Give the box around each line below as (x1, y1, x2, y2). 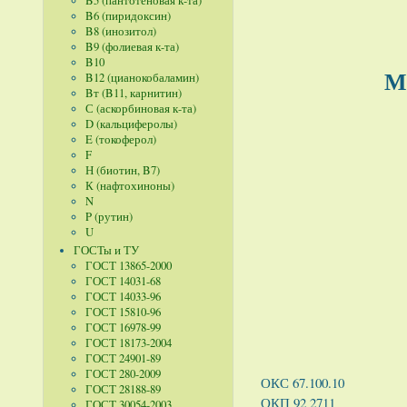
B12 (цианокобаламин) (84, 69, 199, 85)
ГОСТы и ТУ (73, 242, 139, 258)
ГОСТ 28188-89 (84, 381, 161, 397)
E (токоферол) (84, 131, 156, 147)
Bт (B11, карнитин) (84, 84, 182, 101)
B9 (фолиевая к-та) (84, 38, 179, 55)
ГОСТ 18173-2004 (84, 334, 172, 351)
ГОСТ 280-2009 (84, 365, 161, 382)
